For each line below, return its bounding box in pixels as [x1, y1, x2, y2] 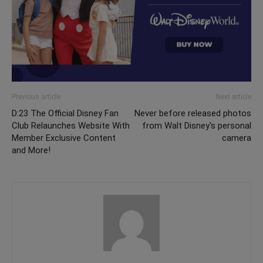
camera [222, 132, 251, 143]
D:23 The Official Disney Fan [12, 107, 119, 119]
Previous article [12, 92, 60, 101]
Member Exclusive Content [12, 132, 116, 143]
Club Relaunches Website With [12, 120, 130, 131]
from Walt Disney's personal [142, 120, 251, 131]
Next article [216, 92, 251, 101]
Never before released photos [134, 107, 251, 119]
